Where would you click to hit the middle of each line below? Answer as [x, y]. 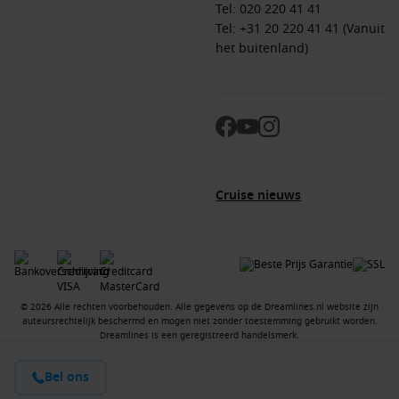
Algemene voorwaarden [223, 389]
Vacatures [94, 389]
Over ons [141, 389]
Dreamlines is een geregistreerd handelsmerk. [199, 335]
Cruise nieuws [258, 195]
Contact [50, 389]
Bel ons [67, 377]
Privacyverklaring [326, 389]
